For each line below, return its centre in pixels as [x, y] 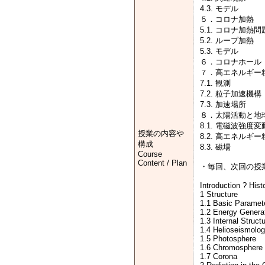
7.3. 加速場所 [223, 104]
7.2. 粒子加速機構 [231, 94]
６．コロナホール [231, 62]
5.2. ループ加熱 [227, 41]
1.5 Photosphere [228, 239]
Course [150, 154]
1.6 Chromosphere [231, 248]
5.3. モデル [219, 51]
